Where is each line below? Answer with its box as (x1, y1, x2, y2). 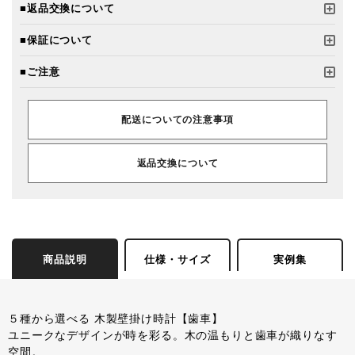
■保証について (20, 34, 93, 47)
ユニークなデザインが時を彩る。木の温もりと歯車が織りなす (8, 330, 338, 342)
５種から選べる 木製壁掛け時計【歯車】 (8, 313, 223, 326)
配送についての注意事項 (121, 114, 234, 126)
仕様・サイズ (144, 254, 211, 266)
